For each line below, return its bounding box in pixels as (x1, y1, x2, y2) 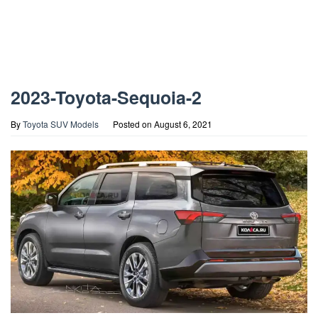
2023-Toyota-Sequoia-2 (11, 84, 202, 110)
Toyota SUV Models (23, 118, 99, 130)
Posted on (113, 118, 154, 130)
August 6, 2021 (154, 118, 212, 130)
